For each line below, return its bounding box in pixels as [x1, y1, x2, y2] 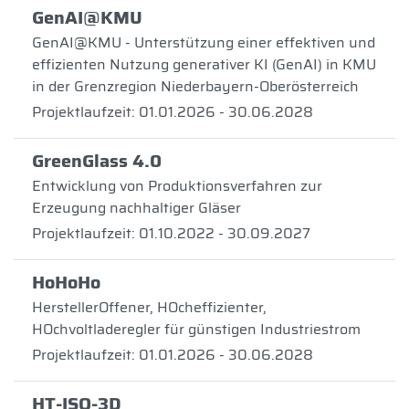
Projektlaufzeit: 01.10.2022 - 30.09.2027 [32, 222, 310, 245]
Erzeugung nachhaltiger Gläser [32, 196, 241, 219]
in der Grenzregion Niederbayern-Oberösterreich [32, 75, 359, 98]
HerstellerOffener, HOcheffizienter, [32, 296, 267, 319]
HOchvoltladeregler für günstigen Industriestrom [32, 318, 361, 341]
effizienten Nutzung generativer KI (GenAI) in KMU [32, 53, 376, 76]
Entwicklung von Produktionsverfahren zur [32, 174, 322, 197]
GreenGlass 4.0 [32, 146, 162, 175]
